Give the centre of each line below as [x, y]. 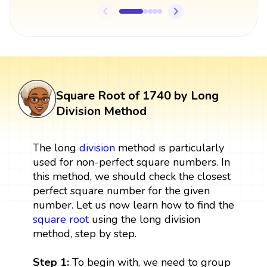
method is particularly [169, 148]
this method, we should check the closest [131, 176]
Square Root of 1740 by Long [137, 95]
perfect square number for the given [121, 190]
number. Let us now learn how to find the [133, 205]
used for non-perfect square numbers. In [131, 162]
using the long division [144, 219]
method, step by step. [84, 233]
